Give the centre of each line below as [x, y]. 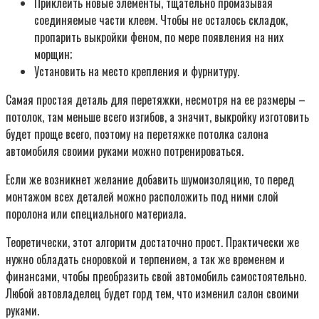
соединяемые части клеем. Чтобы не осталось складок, [161, 20]
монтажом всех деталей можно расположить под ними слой [142, 196]
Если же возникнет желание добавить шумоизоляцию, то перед [150, 179]
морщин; [53, 54]
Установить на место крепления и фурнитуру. [137, 71]
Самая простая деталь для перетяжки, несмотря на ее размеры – [156, 99]
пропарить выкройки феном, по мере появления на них [159, 37]
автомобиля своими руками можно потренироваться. [125, 151]
